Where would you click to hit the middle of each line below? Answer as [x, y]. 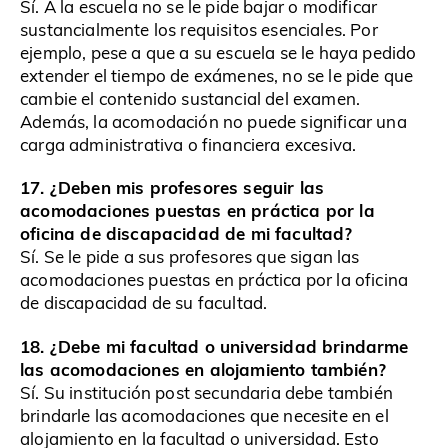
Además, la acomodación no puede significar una [213, 122]
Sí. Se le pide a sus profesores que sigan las [190, 257]
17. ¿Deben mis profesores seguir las [172, 187]
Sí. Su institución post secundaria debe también [206, 392]
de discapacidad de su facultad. [144, 303]
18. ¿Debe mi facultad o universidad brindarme [214, 345]
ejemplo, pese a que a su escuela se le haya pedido [218, 53]
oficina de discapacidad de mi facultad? [186, 233]
